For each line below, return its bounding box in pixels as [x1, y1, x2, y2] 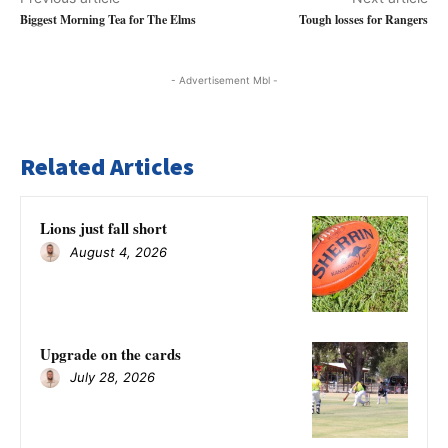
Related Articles [20, 151, 194, 183]
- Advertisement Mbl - [170, 74, 278, 87]
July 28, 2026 [70, 369, 155, 386]
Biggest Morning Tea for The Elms [20, 11, 196, 29]
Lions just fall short [40, 217, 167, 240]
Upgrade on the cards [40, 342, 181, 365]
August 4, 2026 [70, 243, 167, 260]
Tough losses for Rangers [298, 11, 428, 29]
